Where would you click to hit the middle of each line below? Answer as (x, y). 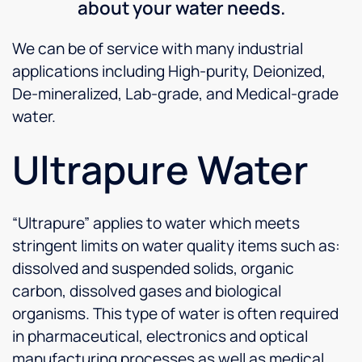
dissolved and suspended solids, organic (153, 269)
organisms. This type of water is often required (175, 314)
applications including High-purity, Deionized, (169, 72)
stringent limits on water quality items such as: (176, 246)
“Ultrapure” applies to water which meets (156, 223)
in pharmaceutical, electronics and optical (160, 337)
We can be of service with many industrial (158, 49)
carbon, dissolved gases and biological (147, 291)
